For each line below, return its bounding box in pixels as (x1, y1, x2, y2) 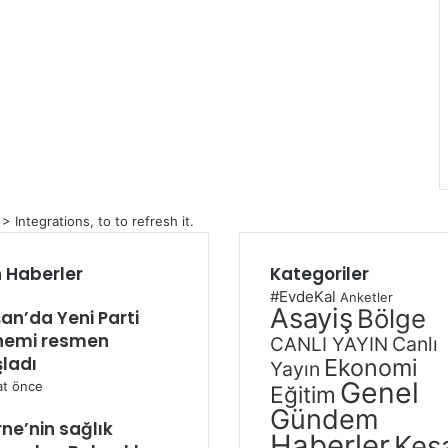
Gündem (270, 402, 379, 436)
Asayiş (270, 300, 353, 335)
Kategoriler (270, 261, 369, 286)
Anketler (340, 288, 393, 305)
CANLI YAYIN (270, 332, 388, 356)
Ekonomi (324, 352, 418, 382)
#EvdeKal (270, 286, 336, 306)
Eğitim (270, 380, 336, 408)
